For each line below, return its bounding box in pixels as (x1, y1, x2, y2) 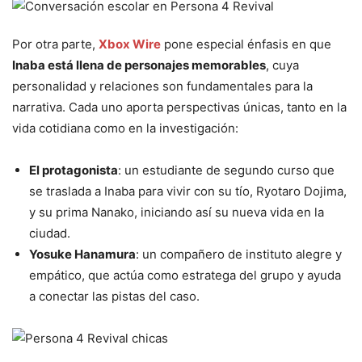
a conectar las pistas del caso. (29, 288, 200, 305)
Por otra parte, (12, 36, 99, 53)
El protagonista (29, 162, 118, 179)
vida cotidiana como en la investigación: (12, 120, 238, 137)
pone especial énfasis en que (161, 36, 331, 53)
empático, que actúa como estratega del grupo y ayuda (29, 267, 341, 284)
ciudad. (29, 225, 70, 242)
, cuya (266, 57, 299, 74)
